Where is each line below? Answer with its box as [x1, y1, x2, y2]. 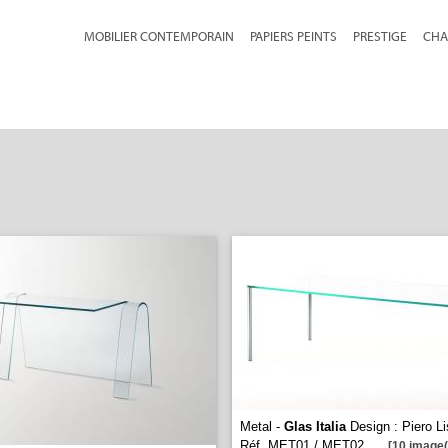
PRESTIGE [353, 29, 407, 44]
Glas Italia [284, 419, 346, 434]
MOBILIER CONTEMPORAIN [84, 29, 234, 44]
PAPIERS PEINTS [250, 29, 337, 44]
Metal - [240, 419, 284, 434]
